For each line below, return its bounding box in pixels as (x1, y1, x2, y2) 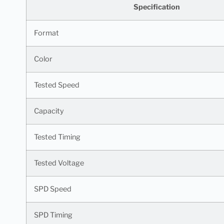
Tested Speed (34, 80, 79, 89)
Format (34, 28, 59, 37)
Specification (133, 2, 180, 11)
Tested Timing (34, 132, 80, 141)
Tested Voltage (34, 158, 84, 167)
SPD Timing (34, 210, 72, 219)
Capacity (34, 106, 64, 115)
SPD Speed (34, 184, 71, 193)
